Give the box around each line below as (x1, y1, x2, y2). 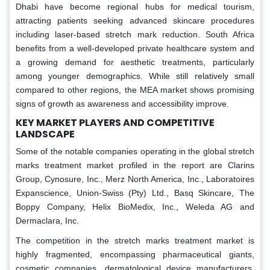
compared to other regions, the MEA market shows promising (16, 84, 254, 95)
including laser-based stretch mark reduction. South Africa (16, 29, 254, 39)
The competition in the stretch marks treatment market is (16, 235, 254, 245)
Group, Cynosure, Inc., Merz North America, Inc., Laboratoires (16, 174, 254, 184)
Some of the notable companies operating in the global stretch (16, 146, 254, 156)
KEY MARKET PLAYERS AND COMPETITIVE (16, 115, 215, 130)
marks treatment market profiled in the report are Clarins (16, 160, 254, 170)
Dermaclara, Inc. (16, 215, 79, 225)
